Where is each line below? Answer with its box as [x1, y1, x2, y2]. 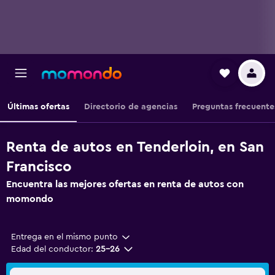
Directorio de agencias [84, 103, 177, 111]
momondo [6, 194, 53, 204]
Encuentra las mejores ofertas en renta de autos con [6, 179, 244, 189]
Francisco [6, 160, 72, 174]
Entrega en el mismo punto [11, 233, 118, 241]
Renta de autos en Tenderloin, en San [6, 140, 264, 155]
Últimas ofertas [7, 103, 69, 111]
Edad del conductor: [11, 245, 93, 254]
